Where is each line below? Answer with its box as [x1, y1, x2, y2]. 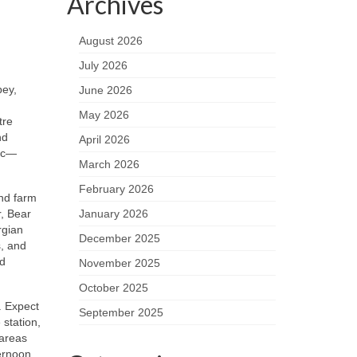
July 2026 [78, 59, 127, 72]
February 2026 [78, 182, 154, 195]
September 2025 [78, 306, 163, 319]
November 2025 [78, 257, 160, 269]
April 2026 [78, 133, 130, 146]
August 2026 [78, 34, 143, 47]
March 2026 [78, 158, 139, 171]
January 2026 [78, 207, 148, 220]
